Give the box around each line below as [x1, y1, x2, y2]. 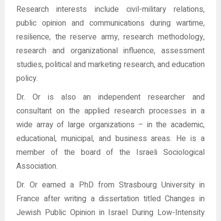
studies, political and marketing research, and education [16, 58, 205, 71]
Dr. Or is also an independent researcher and [16, 91, 205, 103]
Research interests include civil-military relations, [16, 3, 205, 15]
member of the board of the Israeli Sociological [16, 146, 205, 158]
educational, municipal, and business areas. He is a [16, 132, 205, 145]
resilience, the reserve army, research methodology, [16, 31, 205, 43]
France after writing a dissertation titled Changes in [16, 192, 205, 205]
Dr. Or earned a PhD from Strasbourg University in [16, 179, 205, 191]
